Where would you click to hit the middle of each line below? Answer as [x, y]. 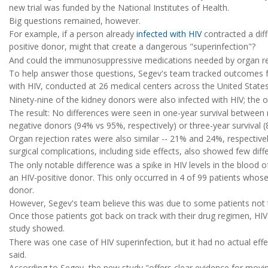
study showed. [37, 229]
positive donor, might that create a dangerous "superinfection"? [132, 47]
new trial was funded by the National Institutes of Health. [119, 7]
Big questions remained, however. [75, 21]
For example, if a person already [73, 34]
